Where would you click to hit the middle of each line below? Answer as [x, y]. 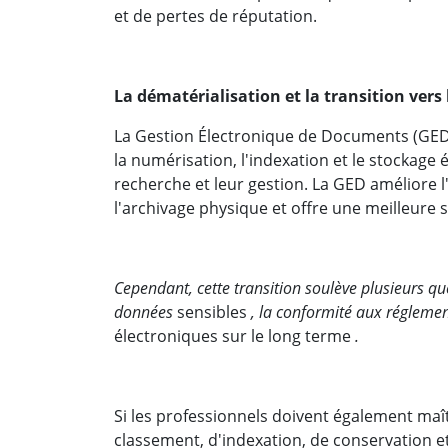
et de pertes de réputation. [215, 15]
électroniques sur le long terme [234, 335]
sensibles [214, 311]
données [145, 311]
